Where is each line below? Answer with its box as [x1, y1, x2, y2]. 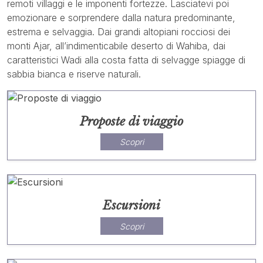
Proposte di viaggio [80, 114, 183, 129]
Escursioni [103, 198, 160, 213]
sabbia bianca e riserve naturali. [7, 68, 141, 80]
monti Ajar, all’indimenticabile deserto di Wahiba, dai [7, 40, 225, 52]
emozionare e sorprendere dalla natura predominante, [7, 12, 235, 23]
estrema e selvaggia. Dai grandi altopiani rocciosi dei [7, 26, 230, 38]
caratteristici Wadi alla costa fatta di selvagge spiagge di [7, 54, 245, 66]
